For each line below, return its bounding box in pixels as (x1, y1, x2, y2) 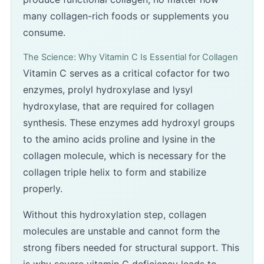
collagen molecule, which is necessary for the (23, 150, 226, 162)
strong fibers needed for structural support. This (23, 242, 239, 254)
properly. (23, 183, 62, 195)
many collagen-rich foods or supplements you (23, 10, 229, 22)
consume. (23, 27, 65, 39)
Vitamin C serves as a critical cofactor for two (23, 67, 230, 80)
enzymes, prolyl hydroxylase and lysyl (23, 84, 193, 96)
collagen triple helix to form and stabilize (23, 166, 206, 179)
